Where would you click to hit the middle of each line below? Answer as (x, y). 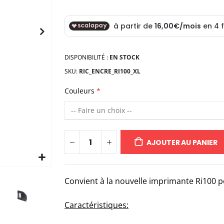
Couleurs (80, 91)
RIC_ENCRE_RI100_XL (110, 71)
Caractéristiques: (97, 205)
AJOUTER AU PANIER (182, 143)
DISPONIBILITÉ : (86, 57)
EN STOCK (125, 57)
